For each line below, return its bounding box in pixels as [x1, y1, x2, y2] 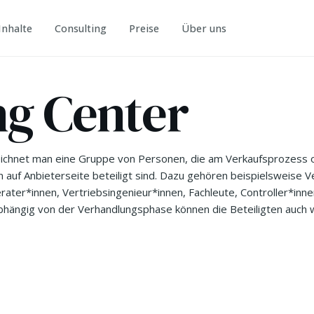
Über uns [182, 22, 227, 35]
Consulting [55, 22, 107, 35]
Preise [129, 22, 160, 35]
